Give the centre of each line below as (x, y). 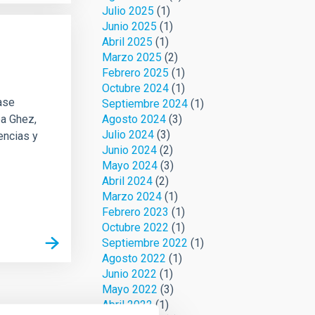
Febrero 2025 (135, 73)
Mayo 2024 (129, 166)
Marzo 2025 (131, 57)
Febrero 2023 (135, 212)
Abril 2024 (127, 181)
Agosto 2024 (134, 119)
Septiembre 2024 (144, 104)
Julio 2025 (128, 11)
